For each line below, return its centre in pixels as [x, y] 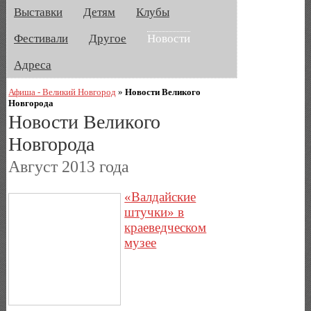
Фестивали [41, 39]
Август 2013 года [69, 167]
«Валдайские [160, 196]
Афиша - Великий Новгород [62, 92]
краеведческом [166, 227]
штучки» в [154, 212]
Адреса [33, 65]
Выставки [38, 12]
